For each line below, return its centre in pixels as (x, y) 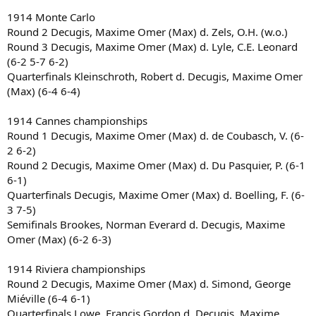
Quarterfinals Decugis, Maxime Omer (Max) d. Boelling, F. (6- (156, 194)
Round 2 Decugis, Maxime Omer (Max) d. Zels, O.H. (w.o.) (147, 31)
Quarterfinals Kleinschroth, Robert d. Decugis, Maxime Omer (155, 76)
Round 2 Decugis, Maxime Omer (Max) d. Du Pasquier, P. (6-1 (156, 165)
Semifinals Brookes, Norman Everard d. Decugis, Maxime (146, 224)
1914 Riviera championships (76, 268)
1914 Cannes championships (77, 120)
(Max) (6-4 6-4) (44, 91)
